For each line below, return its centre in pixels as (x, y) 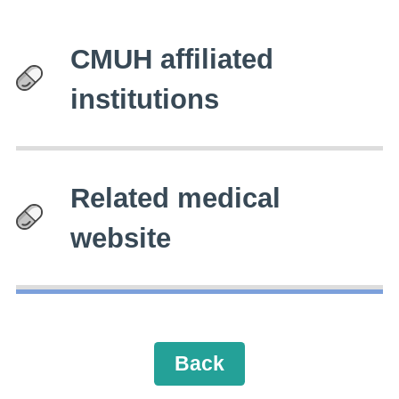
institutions (145, 98)
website (121, 237)
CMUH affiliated (172, 58)
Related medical (176, 197)
